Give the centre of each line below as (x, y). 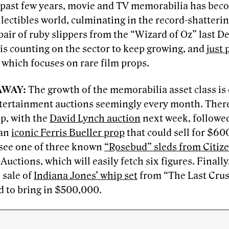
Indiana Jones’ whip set (86, 176)
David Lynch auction (95, 119)
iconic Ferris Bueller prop (68, 133)
